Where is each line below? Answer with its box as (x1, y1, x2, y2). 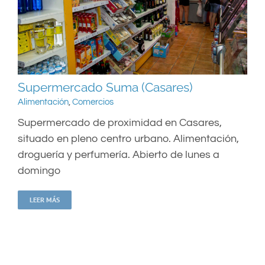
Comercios (72, 98, 114, 107)
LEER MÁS (30, 195, 60, 205)
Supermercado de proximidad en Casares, (18, 117, 222, 129)
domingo (18, 165, 60, 177)
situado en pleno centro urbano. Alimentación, (18, 133, 239, 145)
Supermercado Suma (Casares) (18, 80, 193, 95)
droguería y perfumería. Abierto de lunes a (18, 149, 219, 161)
